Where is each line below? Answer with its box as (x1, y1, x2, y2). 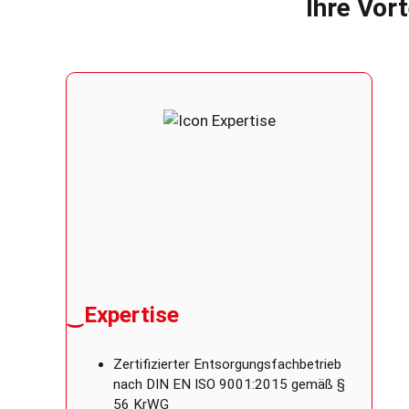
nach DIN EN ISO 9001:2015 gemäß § (113, 376, 345, 393)
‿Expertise (67, 300, 179, 328)
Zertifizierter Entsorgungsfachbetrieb (113, 356, 341, 373)
